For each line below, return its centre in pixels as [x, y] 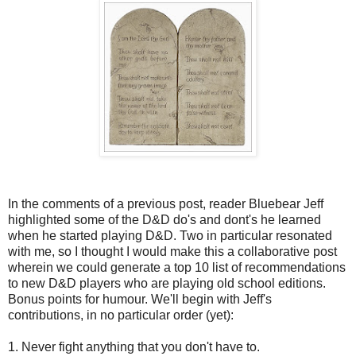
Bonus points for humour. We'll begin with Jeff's [140, 299]
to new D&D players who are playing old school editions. [167, 283]
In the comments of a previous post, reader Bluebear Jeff [166, 203]
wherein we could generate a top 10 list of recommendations [177, 267]
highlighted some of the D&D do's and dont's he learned [164, 219]
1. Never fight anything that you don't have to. [134, 346]
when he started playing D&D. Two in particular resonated [170, 235]
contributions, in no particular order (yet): [121, 315]
